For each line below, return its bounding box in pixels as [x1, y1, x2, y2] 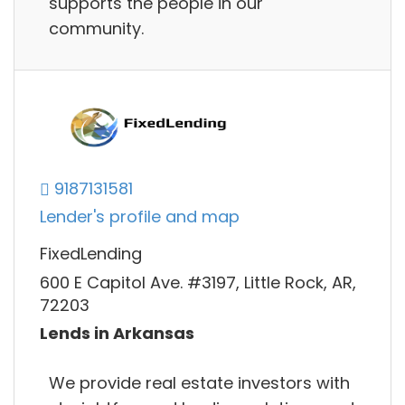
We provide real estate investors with [49, 371, 350, 394]
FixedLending [40, 242, 142, 266]
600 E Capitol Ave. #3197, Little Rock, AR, [40, 270, 356, 294]
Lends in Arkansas [40, 322, 194, 345]
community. [49, 16, 144, 40]
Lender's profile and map [40, 205, 240, 229]
